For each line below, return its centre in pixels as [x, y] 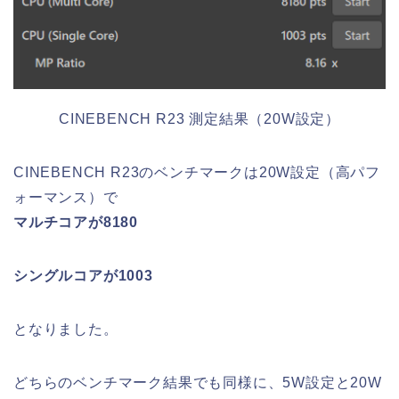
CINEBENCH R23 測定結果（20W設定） [199, 118]
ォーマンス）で [66, 197]
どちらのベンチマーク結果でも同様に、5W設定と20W [198, 382]
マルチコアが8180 [76, 222]
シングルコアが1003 [83, 275]
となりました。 [66, 329]
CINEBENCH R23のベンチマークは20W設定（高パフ [197, 172]
